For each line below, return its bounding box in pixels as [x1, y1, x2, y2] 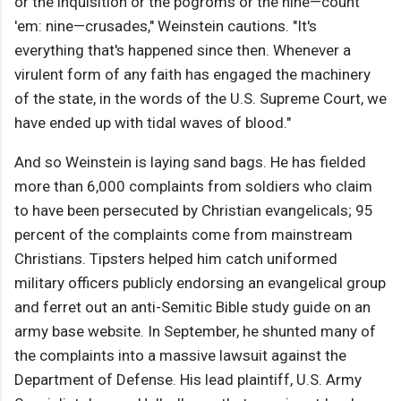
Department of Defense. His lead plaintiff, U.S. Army [14, 371, 362, 389]
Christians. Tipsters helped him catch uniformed [14, 250, 337, 269]
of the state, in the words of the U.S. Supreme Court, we [14, 90, 387, 108]
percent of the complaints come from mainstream [14, 226, 353, 244]
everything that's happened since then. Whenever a [14, 41, 351, 60]
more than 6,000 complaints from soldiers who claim [14, 177, 372, 196]
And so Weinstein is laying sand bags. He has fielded [14, 153, 366, 172]
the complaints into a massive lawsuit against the [14, 346, 346, 365]
